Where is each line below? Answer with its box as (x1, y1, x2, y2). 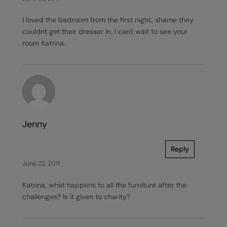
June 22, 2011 (22, 159, 60, 168)
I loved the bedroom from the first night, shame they (22, 15, 194, 24)
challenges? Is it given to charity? (22, 192, 130, 201)
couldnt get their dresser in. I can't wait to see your (22, 27, 187, 36)
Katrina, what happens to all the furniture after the (22, 180, 186, 190)
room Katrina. (22, 39, 65, 48)
